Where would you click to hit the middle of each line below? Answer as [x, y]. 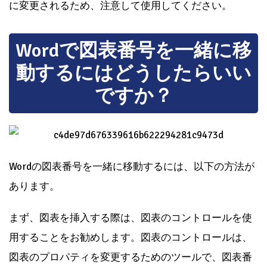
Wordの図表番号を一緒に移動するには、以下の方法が [132, 167]
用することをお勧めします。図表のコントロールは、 [131, 238]
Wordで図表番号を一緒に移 [133, 51]
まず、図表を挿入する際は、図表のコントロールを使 [131, 218]
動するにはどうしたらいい [133, 73]
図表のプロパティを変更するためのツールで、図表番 [131, 257]
